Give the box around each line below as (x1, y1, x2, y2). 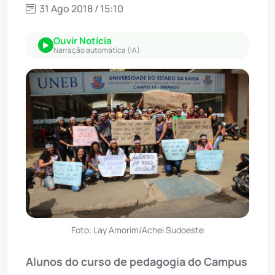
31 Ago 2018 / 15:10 (37, 2, 123, 16)
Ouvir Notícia (53, 34, 112, 48)
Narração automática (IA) (53, 45, 140, 56)
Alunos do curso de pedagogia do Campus (26, 254, 247, 269)
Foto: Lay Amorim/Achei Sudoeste (71, 224, 204, 236)
